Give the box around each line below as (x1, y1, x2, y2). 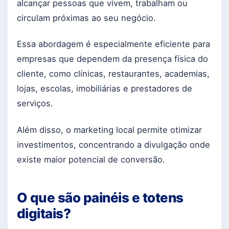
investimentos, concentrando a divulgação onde (17, 139, 210, 150)
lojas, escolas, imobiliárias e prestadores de (17, 83, 192, 94)
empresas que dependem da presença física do (17, 54, 208, 64)
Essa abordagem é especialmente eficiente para (17, 39, 210, 50)
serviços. (17, 98, 53, 109)
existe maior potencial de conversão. (17, 154, 165, 165)
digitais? (17, 205, 71, 221)
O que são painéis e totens (17, 189, 184, 205)
